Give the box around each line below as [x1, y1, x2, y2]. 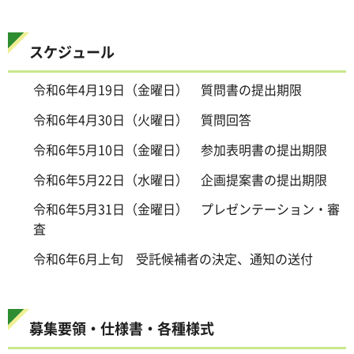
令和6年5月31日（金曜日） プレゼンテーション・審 [33, 199, 340, 219]
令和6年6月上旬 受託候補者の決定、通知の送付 [33, 249, 313, 269]
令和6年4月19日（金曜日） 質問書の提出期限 [33, 80, 302, 100]
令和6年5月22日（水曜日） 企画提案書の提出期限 [33, 169, 327, 189]
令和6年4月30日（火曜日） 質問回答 [33, 109, 251, 129]
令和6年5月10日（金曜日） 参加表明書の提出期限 [33, 139, 327, 159]
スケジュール [29, 41, 115, 62]
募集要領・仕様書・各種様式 [29, 317, 214, 338]
